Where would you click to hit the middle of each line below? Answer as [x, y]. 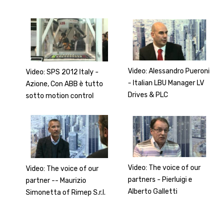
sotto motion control [60, 96]
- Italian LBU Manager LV [166, 83]
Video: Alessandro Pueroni [169, 71]
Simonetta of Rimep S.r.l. [66, 193]
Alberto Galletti [153, 191]
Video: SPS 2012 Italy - [62, 72]
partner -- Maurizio [56, 181]
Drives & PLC [148, 95]
